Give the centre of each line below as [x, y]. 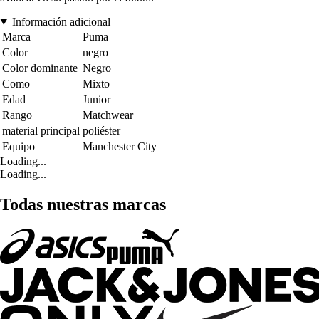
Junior [96, 99]
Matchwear [108, 115]
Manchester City [120, 146]
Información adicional [61, 21]
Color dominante [40, 68]
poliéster [101, 130]
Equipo [19, 146]
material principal [41, 130]
